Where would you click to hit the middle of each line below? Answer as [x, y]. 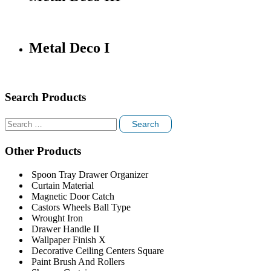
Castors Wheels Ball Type [81, 207]
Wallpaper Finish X [69, 240]
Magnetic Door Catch [73, 196]
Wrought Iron [57, 218]
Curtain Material [63, 185]
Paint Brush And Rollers [78, 261]
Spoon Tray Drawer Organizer [90, 174]
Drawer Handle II [65, 229]
